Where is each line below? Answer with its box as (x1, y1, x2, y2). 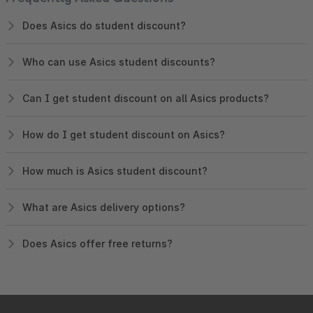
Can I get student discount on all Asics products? (22, 92, 269, 104)
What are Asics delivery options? (22, 201, 185, 213)
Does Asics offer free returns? (22, 237, 173, 249)
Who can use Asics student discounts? (22, 55, 215, 68)
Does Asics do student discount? (22, 19, 186, 31)
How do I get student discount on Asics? (22, 128, 225, 140)
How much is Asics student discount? (22, 164, 208, 177)
